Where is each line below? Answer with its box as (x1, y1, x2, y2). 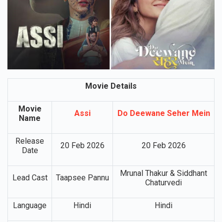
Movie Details (85, 81, 137, 91)
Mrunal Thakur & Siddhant (120, 168, 207, 178)
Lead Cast (12, 172, 48, 182)
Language (13, 200, 47, 210)
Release (15, 136, 44, 146)
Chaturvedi (145, 177, 182, 187)
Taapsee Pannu (55, 172, 109, 182)
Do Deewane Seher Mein (117, 108, 210, 118)
